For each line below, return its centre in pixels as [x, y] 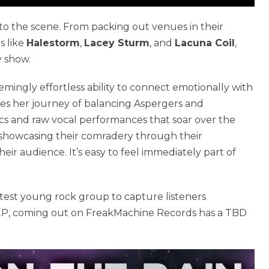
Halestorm [53, 43]
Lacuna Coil [205, 43]
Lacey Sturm [117, 43]
